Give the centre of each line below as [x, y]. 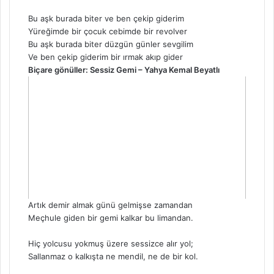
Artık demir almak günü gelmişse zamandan [110, 205]
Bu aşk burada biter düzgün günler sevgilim [111, 44]
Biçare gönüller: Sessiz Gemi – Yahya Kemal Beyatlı [124, 70]
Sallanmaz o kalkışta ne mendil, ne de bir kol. [113, 257]
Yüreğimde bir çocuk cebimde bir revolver [108, 31]
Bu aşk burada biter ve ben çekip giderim [106, 19]
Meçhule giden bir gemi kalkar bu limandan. [111, 218]
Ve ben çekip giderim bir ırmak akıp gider [106, 57]
